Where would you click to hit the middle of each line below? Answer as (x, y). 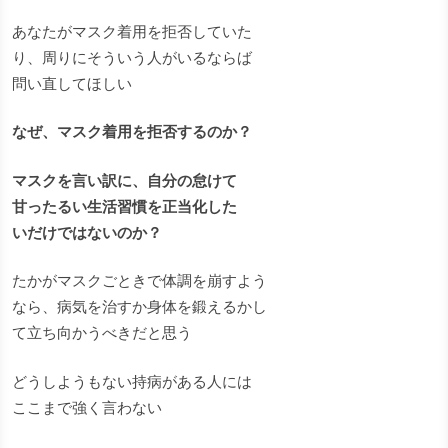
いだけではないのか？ (87, 232)
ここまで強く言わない (87, 407)
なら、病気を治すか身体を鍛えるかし (139, 307)
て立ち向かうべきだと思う (102, 333)
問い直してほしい (72, 83)
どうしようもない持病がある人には (132, 381)
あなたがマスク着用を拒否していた (132, 31)
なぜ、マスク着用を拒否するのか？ (132, 132)
